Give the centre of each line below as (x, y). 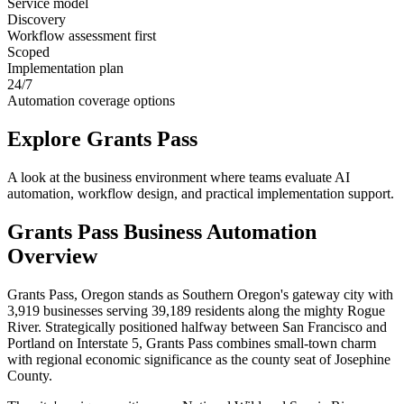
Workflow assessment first (82, 36)
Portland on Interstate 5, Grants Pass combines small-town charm (192, 343)
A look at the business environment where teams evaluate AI (179, 177)
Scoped (28, 52)
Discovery (37, 20)
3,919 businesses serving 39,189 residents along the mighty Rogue (196, 310)
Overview (52, 256)
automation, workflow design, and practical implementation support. (201, 193)
